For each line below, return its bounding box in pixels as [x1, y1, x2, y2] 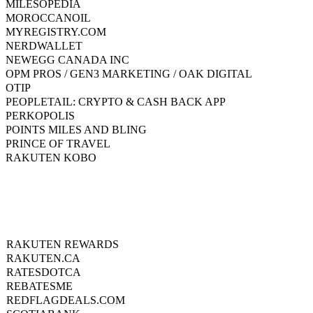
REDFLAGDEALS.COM [6, 294, 125, 307]
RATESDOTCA [6, 266, 81, 279]
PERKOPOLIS [6, 110, 75, 122]
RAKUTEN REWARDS [6, 238, 119, 251]
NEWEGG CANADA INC [6, 54, 129, 66]
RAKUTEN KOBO [6, 152, 96, 164]
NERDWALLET [6, 40, 82, 52]
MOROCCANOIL [6, 12, 91, 24]
